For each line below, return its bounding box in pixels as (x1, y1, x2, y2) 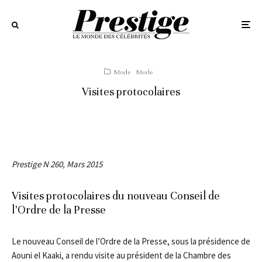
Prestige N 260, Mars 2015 (12, 158, 102, 170)
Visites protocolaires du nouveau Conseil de (12, 189, 220, 202)
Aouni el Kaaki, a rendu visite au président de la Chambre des (12, 250, 231, 261)
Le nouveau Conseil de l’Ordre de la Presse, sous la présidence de (12, 236, 250, 247)
